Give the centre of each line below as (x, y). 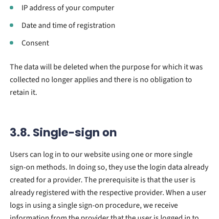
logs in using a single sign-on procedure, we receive (94, 205)
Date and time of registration (68, 25)
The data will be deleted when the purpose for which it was (106, 67)
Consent (35, 43)
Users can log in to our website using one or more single (101, 154)
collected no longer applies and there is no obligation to (101, 79)
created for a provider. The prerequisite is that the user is (103, 180)
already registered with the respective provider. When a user (108, 192)
